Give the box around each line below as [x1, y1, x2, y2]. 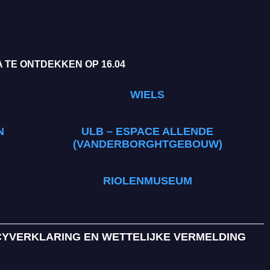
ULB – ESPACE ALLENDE [81, 125, 213, 138]
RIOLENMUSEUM [102, 175, 192, 187]
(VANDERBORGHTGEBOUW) [72, 138, 222, 151]
